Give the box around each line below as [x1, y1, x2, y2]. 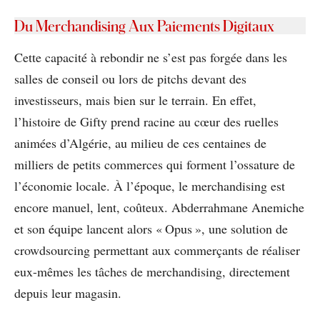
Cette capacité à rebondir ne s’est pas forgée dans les [14, 48, 287, 66]
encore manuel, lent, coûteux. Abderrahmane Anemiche [14, 198, 304, 216]
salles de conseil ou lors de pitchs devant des [14, 69, 246, 87]
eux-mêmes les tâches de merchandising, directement [14, 262, 290, 280]
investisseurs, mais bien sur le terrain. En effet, [14, 91, 256, 109]
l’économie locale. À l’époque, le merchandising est [14, 176, 285, 194]
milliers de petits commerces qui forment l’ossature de [14, 155, 295, 173]
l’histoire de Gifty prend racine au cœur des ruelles [14, 112, 279, 130]
